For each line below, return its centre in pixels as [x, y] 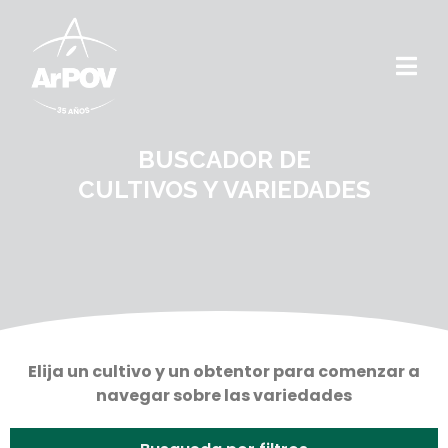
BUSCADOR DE [224, 159]
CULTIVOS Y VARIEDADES [224, 189]
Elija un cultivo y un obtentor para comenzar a [224, 371]
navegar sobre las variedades [224, 395]
